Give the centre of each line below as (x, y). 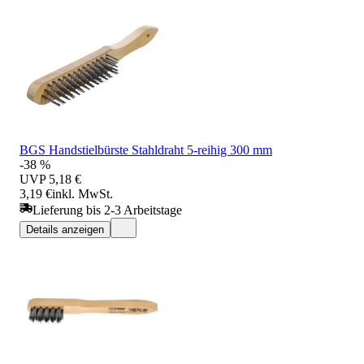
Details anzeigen (65, 229)
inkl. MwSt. (82, 193)
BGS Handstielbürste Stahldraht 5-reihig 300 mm (146, 149)
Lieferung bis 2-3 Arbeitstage (107, 210)
